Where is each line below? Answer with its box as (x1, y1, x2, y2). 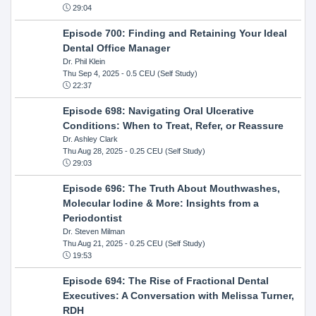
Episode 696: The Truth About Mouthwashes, (62, 182, 280, 194)
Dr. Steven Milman (62, 226, 125, 236)
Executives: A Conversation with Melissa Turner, (62, 289, 294, 301)
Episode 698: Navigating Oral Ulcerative (62, 104, 254, 116)
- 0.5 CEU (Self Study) (119, 68, 197, 78)
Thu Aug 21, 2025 (62, 238, 123, 248)
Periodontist (62, 212, 122, 224)
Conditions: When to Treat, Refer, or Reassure (62, 119, 284, 131)
